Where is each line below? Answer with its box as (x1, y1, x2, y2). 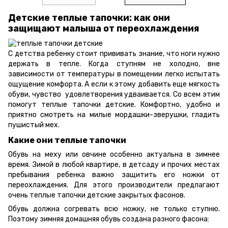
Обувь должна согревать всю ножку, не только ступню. (8, 205, 220, 214)
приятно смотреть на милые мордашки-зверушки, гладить (8, 110, 220, 119)
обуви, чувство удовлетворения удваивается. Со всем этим (8, 90, 220, 99)
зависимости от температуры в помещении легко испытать (8, 69, 220, 78)
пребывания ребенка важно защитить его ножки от (8, 170, 220, 180)
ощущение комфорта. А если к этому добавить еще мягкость (8, 79, 220, 89)
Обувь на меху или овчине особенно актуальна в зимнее (8, 150, 220, 159)
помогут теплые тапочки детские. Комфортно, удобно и (8, 100, 220, 109)
